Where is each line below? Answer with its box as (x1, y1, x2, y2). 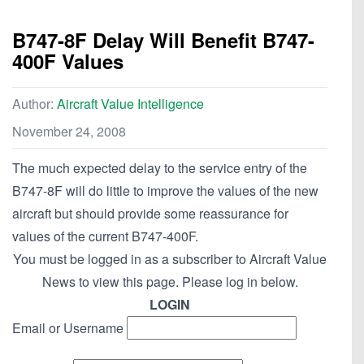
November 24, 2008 (12, 122, 126, 141)
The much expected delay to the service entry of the (12, 158, 307, 178)
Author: (12, 94, 57, 114)
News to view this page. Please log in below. (41, 272, 298, 292)
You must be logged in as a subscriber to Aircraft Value (13, 249, 327, 269)
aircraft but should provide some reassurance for (12, 204, 288, 223)
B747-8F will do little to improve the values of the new (12, 181, 318, 201)
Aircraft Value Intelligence (57, 94, 204, 114)
